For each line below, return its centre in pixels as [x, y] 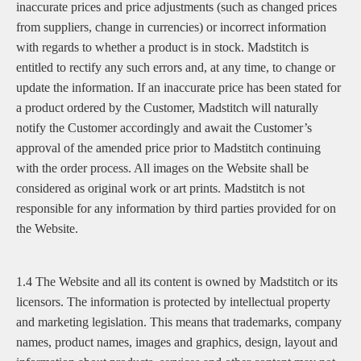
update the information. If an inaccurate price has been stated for [178, 87]
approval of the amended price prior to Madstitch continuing [168, 148]
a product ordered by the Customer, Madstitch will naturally [167, 108]
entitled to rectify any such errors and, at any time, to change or [176, 67]
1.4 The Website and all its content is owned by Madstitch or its [177, 282]
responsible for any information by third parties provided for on [176, 208]
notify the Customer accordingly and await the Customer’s [164, 128]
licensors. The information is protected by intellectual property [173, 302]
